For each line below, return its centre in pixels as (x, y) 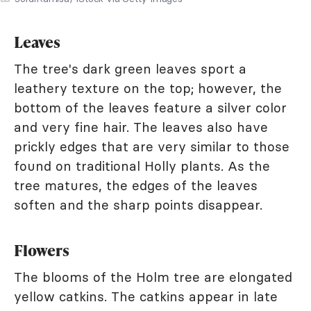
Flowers (42, 250)
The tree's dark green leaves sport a (130, 68)
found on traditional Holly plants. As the (142, 166)
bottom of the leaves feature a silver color (150, 107)
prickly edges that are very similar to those (152, 146)
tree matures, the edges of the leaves (136, 185)
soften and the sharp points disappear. (138, 204)
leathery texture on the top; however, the (148, 88)
